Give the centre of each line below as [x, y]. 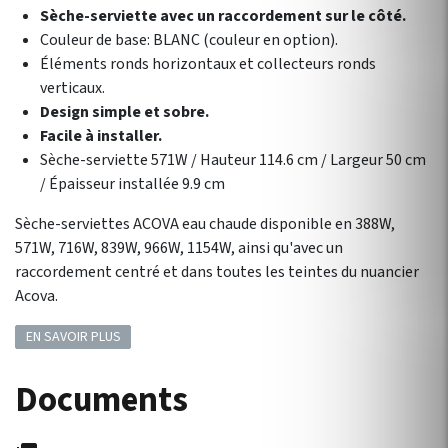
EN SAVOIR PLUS [73, 337]
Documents [101, 400]
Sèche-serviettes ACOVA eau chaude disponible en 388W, [205, 224]
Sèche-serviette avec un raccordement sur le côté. [223, 16]
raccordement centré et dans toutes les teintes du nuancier [217, 272]
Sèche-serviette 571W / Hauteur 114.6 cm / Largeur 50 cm [233, 160]
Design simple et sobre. [124, 112]
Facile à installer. [101, 136]
